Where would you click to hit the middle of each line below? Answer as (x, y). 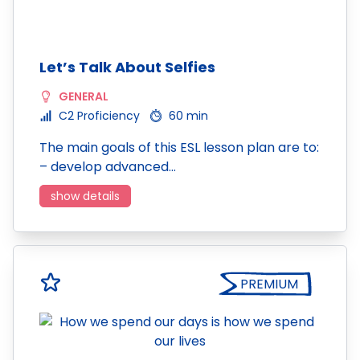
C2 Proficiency (99, 116)
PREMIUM (269, 284)
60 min (188, 116)
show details (85, 196)
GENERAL (84, 96)
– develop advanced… (108, 167)
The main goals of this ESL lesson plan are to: (179, 147)
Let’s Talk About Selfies (127, 67)
